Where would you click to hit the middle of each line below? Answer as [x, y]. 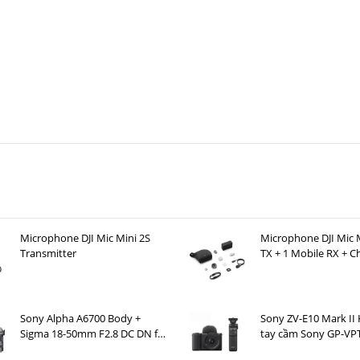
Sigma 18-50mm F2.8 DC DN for [94, 333]
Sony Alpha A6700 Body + [80, 318]
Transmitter [48, 253]
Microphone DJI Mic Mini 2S [85, 237]
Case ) [274, 268]
